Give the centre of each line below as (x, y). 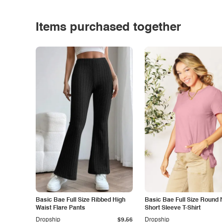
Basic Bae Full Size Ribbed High (81, 200)
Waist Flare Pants (60, 208)
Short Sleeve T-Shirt (173, 208)
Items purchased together (108, 28)
